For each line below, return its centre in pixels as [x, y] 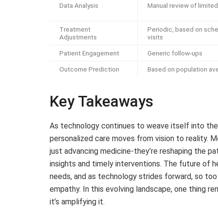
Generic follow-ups [175, 53]
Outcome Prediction [89, 69]
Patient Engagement [89, 53]
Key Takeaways [101, 102]
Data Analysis [79, 6]
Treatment [75, 29]
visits [155, 37]
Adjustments [78, 37]
